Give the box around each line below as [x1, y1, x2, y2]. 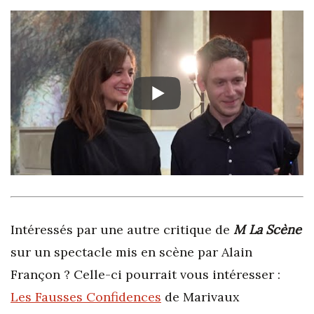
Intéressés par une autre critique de [11, 221, 233, 238]
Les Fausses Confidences [11, 289, 161, 306]
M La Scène [233, 221, 301, 238]
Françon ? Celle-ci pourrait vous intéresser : [11, 266, 280, 283]
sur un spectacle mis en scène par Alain [11, 244, 252, 261]
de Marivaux [161, 289, 240, 306]
